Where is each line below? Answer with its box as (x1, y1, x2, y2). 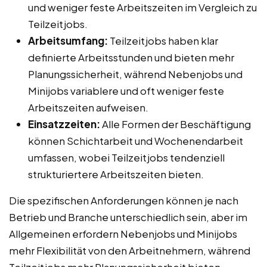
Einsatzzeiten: (28, 117, 100, 131)
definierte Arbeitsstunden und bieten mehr (28, 50, 234, 64)
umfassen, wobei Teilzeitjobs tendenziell (28, 150, 225, 164)
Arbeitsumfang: (28, 33, 108, 47)
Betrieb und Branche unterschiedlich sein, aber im (9, 210, 247, 223)
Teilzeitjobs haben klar (108, 33, 218, 47)
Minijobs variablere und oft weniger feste (28, 83, 224, 97)
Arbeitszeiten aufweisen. (28, 100, 148, 114)
